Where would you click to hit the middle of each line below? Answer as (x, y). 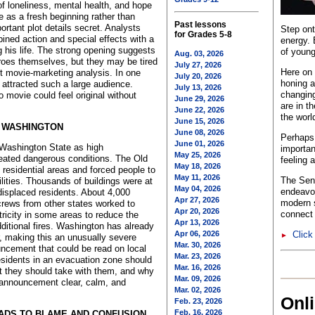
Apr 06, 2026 (197, 233)
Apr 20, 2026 (197, 211)
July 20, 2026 (198, 76)
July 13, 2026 (198, 87)
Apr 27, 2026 (197, 200)
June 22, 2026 (199, 110)
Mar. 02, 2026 (198, 290)
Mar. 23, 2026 (198, 256)
